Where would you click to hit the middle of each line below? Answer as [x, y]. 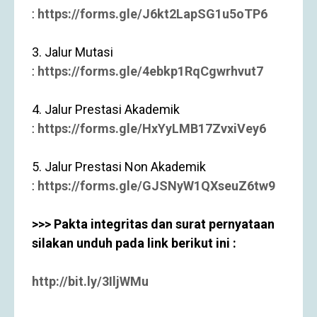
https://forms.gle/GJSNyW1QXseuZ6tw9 [156, 186]
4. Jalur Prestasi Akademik [106, 109]
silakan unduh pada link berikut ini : [134, 243]
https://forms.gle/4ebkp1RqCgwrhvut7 [150, 71]
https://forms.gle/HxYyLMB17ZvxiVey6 [152, 128]
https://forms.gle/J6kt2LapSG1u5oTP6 [152, 14]
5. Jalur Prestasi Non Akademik [119, 167]
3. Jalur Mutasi [73, 52]
